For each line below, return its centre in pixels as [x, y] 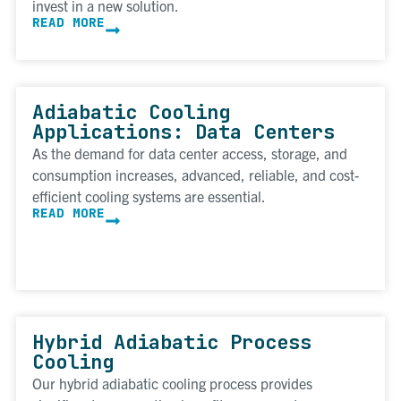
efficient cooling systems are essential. [149, 196]
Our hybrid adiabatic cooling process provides [172, 384]
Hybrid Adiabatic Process [172, 343]
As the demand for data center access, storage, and [190, 154]
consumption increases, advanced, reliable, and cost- [196, 175]
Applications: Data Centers [183, 132]
